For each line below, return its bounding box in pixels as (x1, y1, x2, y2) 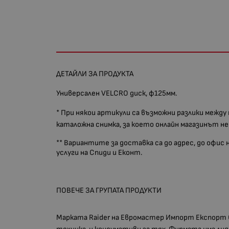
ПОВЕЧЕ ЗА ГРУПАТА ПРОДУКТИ (56, 186, 162, 196)
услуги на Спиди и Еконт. (56, 148, 143, 158)
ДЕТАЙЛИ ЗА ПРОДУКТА (56, 69, 134, 79)
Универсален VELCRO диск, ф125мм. (56, 88, 177, 99)
